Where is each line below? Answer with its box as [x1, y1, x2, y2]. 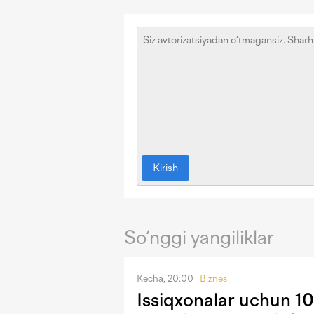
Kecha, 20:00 [137, 273, 196, 284]
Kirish [153, 162, 178, 175]
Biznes [200, 273, 227, 284]
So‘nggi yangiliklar [124, 226, 274, 250]
